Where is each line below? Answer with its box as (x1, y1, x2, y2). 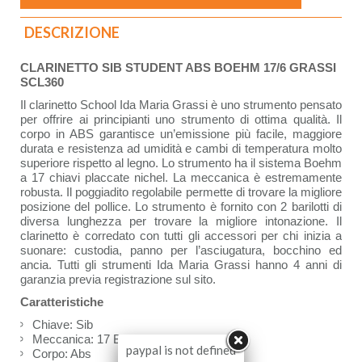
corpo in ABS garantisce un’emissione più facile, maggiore (20, 127, 342, 141)
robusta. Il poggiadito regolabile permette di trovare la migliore (20, 185, 342, 200)
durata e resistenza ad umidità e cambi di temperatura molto (20, 141, 342, 156)
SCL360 (20, 75, 64, 90)
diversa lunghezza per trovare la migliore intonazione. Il (20, 214, 342, 229)
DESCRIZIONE (24, 23, 120, 42)
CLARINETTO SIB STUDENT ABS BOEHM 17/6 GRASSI (20, 61, 336, 75)
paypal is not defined (126, 343, 236, 357)
